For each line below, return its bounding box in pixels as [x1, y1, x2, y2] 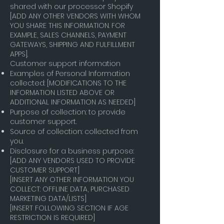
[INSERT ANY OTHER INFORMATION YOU [10, 174, 134, 184]
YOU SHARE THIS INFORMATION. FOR [10, 20, 125, 30]
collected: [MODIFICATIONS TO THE [10, 78, 126, 88]
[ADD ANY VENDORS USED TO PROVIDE [10, 155, 135, 165]
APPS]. [10, 49, 28, 59]
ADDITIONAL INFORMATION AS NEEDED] [10, 97, 135, 107]
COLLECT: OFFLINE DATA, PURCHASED [10, 184, 129, 194]
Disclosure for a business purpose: [10, 146, 134, 156]
